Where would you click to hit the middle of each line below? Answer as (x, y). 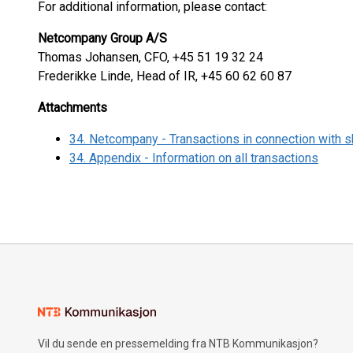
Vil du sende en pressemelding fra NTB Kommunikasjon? (178, 344)
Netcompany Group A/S (102, 38)
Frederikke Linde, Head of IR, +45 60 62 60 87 (165, 76)
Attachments (72, 108)
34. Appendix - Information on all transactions (194, 158)
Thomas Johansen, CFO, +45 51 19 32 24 (150, 57)
